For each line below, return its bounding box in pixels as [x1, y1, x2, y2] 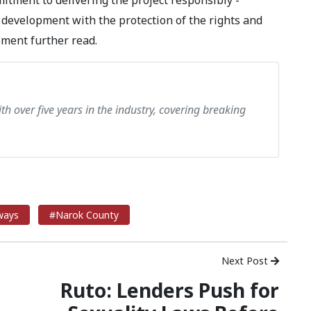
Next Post [221, 254, 271, 267]
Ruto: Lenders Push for [60, 277, 279, 303]
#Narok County [49, 208, 119, 221]
